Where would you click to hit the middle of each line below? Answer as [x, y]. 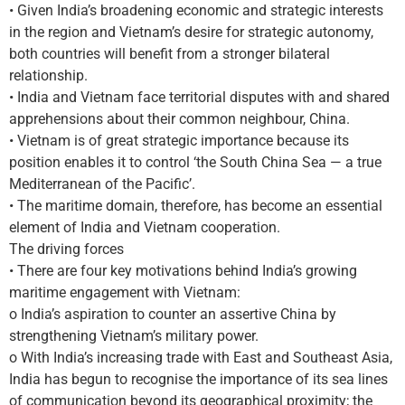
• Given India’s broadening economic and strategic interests [196, 10]
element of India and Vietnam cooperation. [145, 227]
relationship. [48, 75]
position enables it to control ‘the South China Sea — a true [195, 162]
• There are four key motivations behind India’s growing [183, 271]
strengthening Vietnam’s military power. [134, 336]
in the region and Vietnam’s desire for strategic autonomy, [191, 32]
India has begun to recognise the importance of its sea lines [198, 379]
